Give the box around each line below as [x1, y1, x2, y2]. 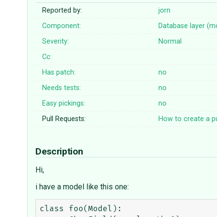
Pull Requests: [42, 115, 86, 124]
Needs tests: [42, 84, 81, 93]
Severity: [42, 37, 69, 46]
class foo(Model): [40, 205, 122, 213]
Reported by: [42, 6, 82, 15]
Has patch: [42, 68, 76, 77]
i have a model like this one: [35, 182, 129, 192]
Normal [158, 37, 182, 46]
